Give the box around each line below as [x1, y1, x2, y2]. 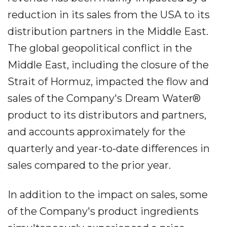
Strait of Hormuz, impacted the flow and [8, 75, 209, 88]
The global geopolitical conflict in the [8, 42, 192, 54]
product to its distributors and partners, [8, 109, 206, 121]
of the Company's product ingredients [8, 205, 199, 217]
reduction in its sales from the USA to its [8, 9, 210, 21]
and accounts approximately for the [8, 126, 185, 138]
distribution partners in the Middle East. [8, 25, 208, 37]
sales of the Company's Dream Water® [8, 92, 201, 104]
